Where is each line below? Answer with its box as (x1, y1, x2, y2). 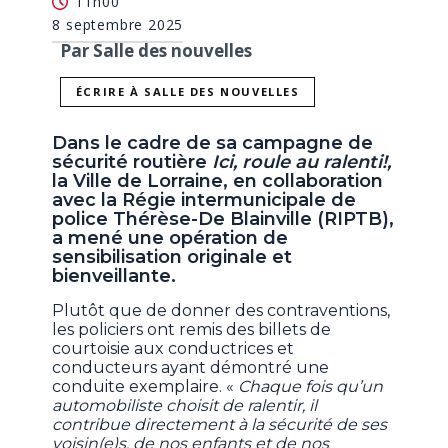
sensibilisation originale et (52, 246, 293, 269)
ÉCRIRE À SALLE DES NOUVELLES (75, 84, 300, 100)
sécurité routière (52, 151, 213, 174)
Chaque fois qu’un (238, 377, 384, 397)
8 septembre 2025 (52, 14, 184, 34)
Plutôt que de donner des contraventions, (52, 301, 391, 321)
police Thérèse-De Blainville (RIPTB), (52, 208, 395, 231)
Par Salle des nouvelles (60, 38, 253, 62)
